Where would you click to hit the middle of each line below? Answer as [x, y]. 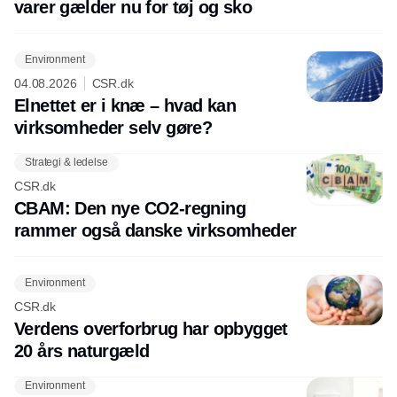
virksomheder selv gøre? [113, 127]
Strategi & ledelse [66, 163]
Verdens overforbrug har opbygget [151, 328]
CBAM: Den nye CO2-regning [130, 208]
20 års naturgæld [82, 350]
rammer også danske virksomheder [156, 230]
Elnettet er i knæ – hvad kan [125, 105]
